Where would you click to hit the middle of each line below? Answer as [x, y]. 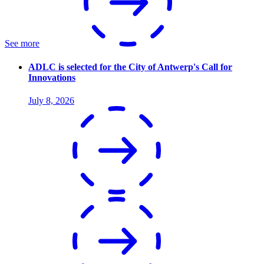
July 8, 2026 [51, 100]
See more [22, 44]
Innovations [52, 77]
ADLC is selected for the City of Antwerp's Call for [130, 67]
